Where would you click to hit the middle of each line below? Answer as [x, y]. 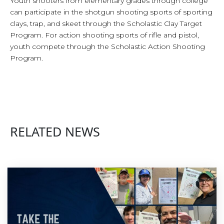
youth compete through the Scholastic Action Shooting [107, 46]
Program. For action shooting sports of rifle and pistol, [104, 35]
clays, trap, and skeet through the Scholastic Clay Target [106, 23]
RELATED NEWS [55, 131]
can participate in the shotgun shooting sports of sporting [111, 12]
